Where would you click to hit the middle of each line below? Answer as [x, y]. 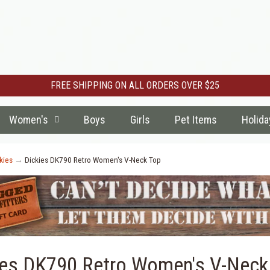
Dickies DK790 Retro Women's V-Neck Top [93, 160]
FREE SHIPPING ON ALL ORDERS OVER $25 [135, 85]
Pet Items [196, 120]
